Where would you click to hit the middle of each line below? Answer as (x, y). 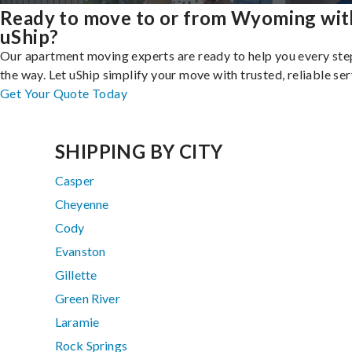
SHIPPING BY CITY (139, 151)
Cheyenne (82, 203)
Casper (75, 180)
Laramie (77, 321)
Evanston (81, 251)
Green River (88, 298)
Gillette (76, 274)
